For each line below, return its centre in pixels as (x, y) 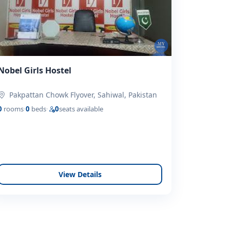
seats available (81, 109)
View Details (80, 174)
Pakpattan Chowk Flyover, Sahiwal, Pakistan (83, 95)
